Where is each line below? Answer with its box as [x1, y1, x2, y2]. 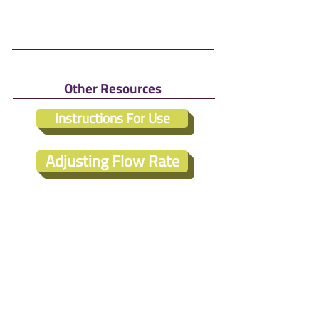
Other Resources [63, 78, 162, 98]
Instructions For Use [54, 108, 170, 129]
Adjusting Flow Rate [45, 149, 179, 173]
